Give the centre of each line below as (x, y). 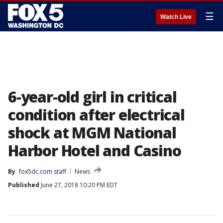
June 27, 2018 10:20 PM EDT (78, 185)
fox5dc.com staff (43, 171)
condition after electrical (96, 115)
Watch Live (176, 17)
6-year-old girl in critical (92, 97)
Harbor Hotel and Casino (95, 151)
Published (24, 185)
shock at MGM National (92, 133)
